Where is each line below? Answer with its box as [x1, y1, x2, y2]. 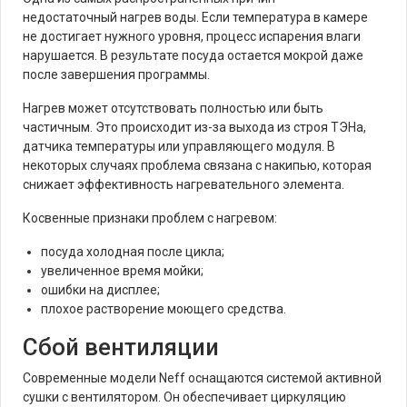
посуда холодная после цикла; [41, 244, 224, 259]
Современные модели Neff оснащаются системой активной [23, 371, 382, 385]
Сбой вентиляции [23, 333, 219, 361]
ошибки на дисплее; [41, 283, 160, 297]
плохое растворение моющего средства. [41, 302, 286, 316]
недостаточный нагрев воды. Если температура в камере [23, 10, 368, 25]
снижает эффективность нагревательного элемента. [23, 177, 344, 192]
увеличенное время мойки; [41, 263, 203, 278]
